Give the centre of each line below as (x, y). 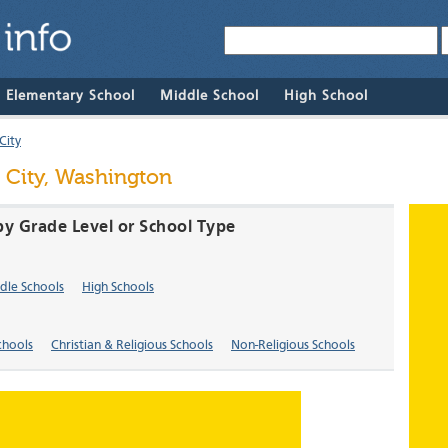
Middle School (209, 96)
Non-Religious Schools (293, 346)
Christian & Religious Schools (132, 346)
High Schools (118, 288)
